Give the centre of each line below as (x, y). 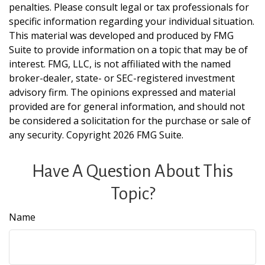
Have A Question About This (132, 171)
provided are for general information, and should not (127, 106)
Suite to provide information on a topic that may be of (128, 50)
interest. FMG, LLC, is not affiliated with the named (120, 64)
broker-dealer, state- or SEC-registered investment (122, 78)
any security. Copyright (61, 135)
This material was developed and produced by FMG (121, 35)
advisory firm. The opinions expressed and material (122, 92)
